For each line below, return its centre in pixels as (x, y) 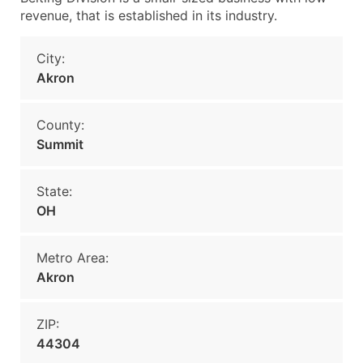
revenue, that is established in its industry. (149, 15)
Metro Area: (73, 258)
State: (54, 191)
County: (60, 125)
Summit (60, 144)
